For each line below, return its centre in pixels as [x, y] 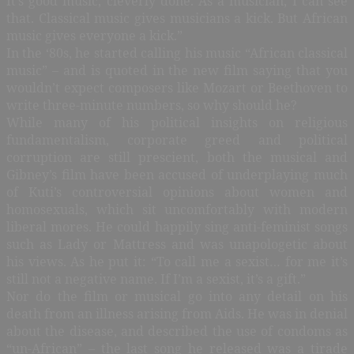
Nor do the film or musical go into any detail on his [177, 296]
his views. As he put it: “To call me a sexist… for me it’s [177, 261]
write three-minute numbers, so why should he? [152, 105]
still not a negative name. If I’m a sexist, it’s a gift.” [156, 279]
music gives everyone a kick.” [94, 35]
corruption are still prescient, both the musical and [177, 157]
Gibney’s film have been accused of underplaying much [177, 174]
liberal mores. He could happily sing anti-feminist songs [177, 226]
